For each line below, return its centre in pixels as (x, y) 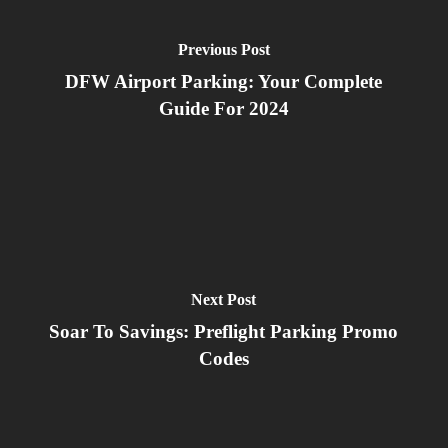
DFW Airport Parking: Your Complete (224, 82)
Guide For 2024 (223, 109)
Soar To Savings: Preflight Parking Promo (224, 332)
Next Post (224, 300)
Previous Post (223, 50)
